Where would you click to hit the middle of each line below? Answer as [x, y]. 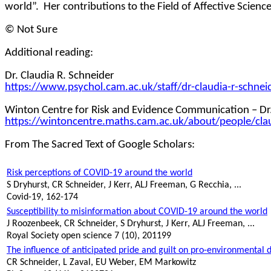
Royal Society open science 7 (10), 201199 [89, 236]
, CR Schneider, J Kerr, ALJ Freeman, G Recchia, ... [144, 185]
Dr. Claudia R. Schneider [60, 76]
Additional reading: [49, 53]
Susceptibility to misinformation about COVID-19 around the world [137, 212]
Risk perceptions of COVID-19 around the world [100, 173]
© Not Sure [31, 30]
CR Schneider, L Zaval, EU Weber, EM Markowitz [101, 263]
